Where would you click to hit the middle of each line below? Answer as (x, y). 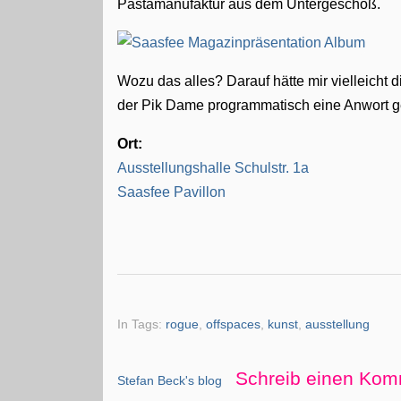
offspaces (234, 324)
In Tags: (142, 324)
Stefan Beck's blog (170, 380)
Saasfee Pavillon (172, 192)
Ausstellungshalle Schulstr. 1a (213, 168)
